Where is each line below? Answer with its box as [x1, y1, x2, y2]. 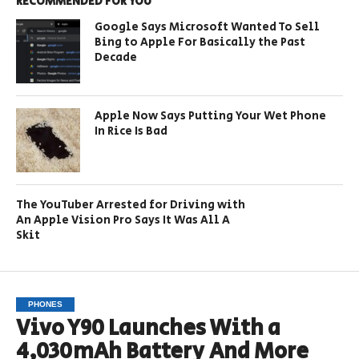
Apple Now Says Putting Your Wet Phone [95, 107, 327, 125]
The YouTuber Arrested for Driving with [15, 196, 245, 214]
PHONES [27, 300, 63, 309]
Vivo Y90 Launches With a [15, 313, 280, 345]
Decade [95, 49, 138, 67]
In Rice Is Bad [95, 123, 168, 140]
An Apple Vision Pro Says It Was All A [15, 212, 230, 229]
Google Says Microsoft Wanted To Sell [95, 18, 321, 36]
